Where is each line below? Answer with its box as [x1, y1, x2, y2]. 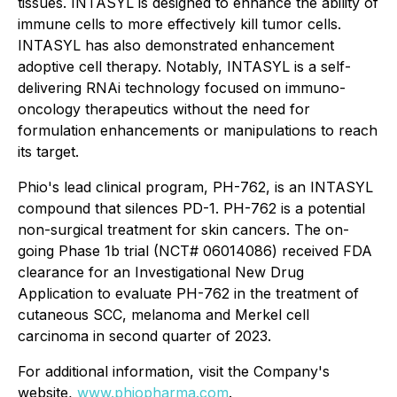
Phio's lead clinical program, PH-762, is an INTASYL [18, 178, 373, 196]
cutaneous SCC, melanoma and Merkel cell [18, 306, 309, 323]
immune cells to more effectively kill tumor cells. [18, 15, 344, 33]
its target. [18, 143, 82, 160]
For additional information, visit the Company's [18, 362, 330, 380]
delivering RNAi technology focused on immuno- [18, 79, 346, 97]
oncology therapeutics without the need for [18, 100, 310, 118]
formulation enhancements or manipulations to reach [18, 121, 378, 139]
